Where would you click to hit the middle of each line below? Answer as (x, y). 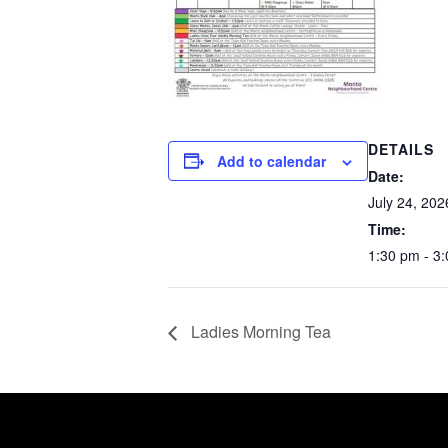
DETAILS (401, 148)
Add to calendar (271, 160)
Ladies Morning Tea (259, 332)
